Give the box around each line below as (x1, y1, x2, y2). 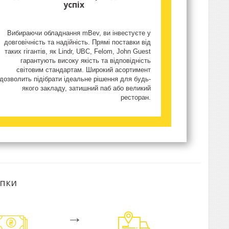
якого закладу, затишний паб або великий (22, 84, 151, 93)
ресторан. (121, 94, 151, 102)
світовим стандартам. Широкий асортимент (16, 66, 151, 74)
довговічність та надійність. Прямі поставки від (4, 38, 151, 47)
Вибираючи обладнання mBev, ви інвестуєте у (7, 29, 151, 37)
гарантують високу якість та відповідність (20, 57, 151, 65)
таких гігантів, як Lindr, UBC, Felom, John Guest (5, 48, 151, 56)
